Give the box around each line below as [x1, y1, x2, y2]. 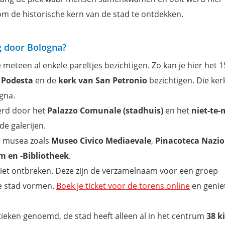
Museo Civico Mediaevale [51, 135, 151, 146]
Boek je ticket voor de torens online [56, 180, 190, 191]
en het [165, 104, 191, 116]
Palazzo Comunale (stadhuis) [47, 104, 165, 116]
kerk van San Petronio [56, 74, 147, 86]
